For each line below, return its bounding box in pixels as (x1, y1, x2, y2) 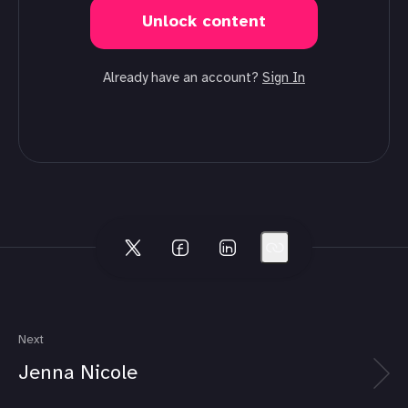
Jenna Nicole (18, 362, 138, 384)
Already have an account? (103, 71, 262, 86)
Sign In (262, 71, 305, 86)
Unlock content (142, 14, 266, 31)
